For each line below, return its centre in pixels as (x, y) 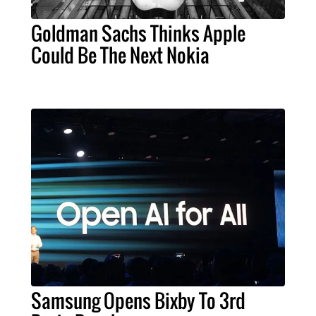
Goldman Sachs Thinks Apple (138, 33)
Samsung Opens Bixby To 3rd (138, 300)
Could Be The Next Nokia (120, 55)
